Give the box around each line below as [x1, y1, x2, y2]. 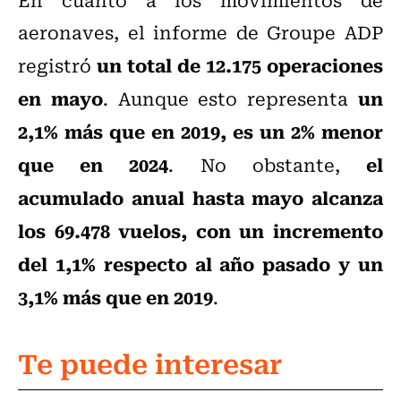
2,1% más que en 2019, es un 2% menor [18, 116, 383, 146]
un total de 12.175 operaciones [97, 50, 383, 80]
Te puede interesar [18, 341, 282, 384]
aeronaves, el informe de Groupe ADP [18, 18, 383, 47]
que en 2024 [18, 149, 169, 179]
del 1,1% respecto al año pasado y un [18, 249, 383, 278]
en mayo [18, 83, 103, 113]
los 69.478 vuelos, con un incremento [18, 216, 383, 245]
